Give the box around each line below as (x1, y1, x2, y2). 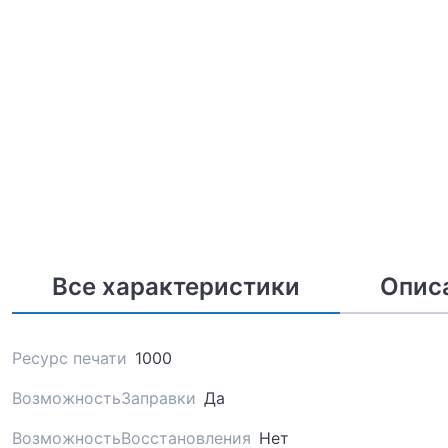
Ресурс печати (12, 347, 127, 368)
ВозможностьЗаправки (12, 387, 196, 408)
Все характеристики (52, 271, 300, 301)
